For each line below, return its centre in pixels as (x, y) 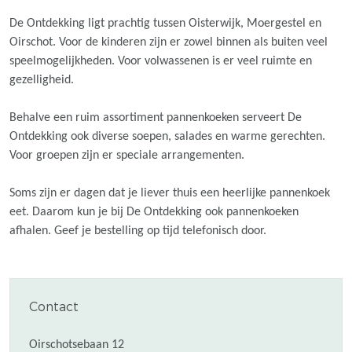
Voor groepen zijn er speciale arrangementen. (127, 156)
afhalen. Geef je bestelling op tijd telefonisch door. (138, 231)
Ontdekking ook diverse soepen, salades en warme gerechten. (167, 137)
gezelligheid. (42, 80)
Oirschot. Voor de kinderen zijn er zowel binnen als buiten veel (169, 42)
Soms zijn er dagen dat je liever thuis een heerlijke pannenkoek (170, 193)
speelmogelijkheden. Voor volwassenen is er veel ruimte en (161, 61)
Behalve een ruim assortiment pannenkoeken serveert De (156, 118)
